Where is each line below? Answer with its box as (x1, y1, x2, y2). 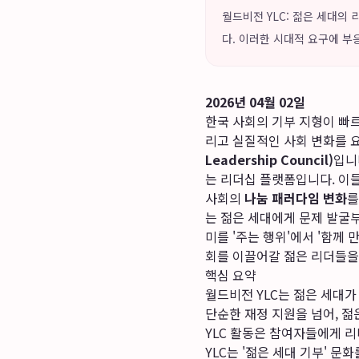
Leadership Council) (205, 150, 333, 169)
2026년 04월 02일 (205, 92, 305, 111)
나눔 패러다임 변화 (244, 188, 347, 208)
